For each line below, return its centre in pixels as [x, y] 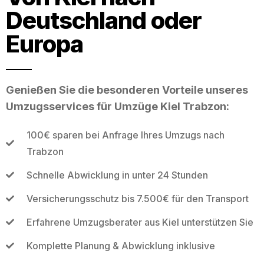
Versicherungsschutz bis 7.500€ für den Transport [137, 198]
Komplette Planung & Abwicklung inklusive [121, 245]
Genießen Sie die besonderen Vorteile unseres [127, 90]
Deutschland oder [104, 20]
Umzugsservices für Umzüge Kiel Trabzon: [118, 106]
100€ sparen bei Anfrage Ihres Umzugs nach [125, 135]
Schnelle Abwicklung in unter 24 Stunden [117, 175]
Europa [44, 44]
